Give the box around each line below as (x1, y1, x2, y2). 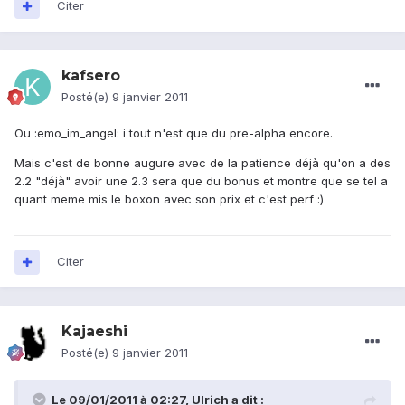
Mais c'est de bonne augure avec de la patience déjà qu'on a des (14, 155, 391, 171)
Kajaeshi (61, 323, 127, 341)
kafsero (61, 67, 120, 85)
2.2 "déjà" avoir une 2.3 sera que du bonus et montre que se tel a (14, 174, 388, 189)
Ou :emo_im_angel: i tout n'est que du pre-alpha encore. (14, 126, 333, 141)
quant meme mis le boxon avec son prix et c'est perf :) (14, 192, 324, 207)
